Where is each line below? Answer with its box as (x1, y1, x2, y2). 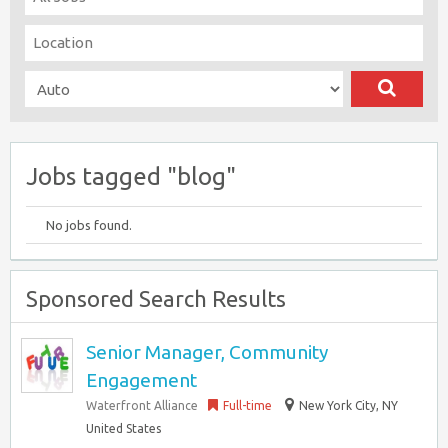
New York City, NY (299, 399, 398, 412)
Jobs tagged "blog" (26, 163, 236, 190)
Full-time (223, 399, 272, 412)
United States (86, 422, 161, 435)
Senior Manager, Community (86, 341, 328, 363)
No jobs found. (46, 218, 132, 232)
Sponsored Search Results (26, 286, 286, 311)
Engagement (86, 369, 197, 391)
